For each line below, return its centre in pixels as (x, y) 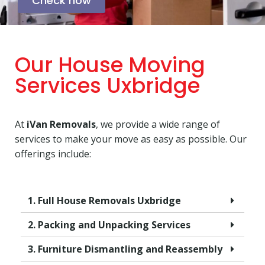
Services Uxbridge (107, 86)
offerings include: (53, 154)
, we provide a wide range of (158, 125)
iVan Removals (61, 125)
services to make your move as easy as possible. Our (131, 139)
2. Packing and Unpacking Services (109, 225)
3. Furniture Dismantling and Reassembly (125, 249)
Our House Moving (110, 65)
